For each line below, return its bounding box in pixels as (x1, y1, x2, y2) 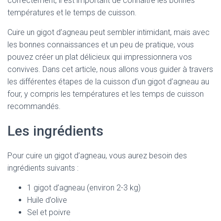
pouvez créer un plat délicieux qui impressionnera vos (7, 52, 192, 62)
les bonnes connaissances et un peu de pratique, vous (7, 40, 194, 49)
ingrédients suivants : (7, 163, 78, 173)
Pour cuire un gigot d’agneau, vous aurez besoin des (7, 151, 187, 160)
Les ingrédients (7, 123, 104, 139)
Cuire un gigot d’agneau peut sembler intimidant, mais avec (7, 28, 210, 37)
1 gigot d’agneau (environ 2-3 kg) (27, 183, 141, 192)
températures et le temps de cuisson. (7, 8, 137, 17)
